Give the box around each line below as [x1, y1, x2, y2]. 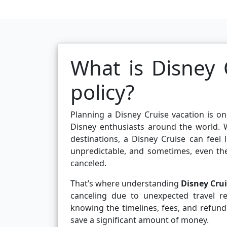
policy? [70, 78, 134, 106]
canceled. [70, 158, 106, 169]
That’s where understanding [70, 178, 181, 190]
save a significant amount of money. [70, 214, 209, 226]
